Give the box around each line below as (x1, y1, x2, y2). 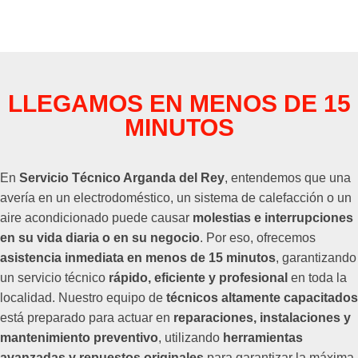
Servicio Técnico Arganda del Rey (19, 171, 225, 185)
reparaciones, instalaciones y (173, 311, 351, 325)
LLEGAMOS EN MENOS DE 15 (7, 90, 351, 117)
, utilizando (158, 331, 223, 345)
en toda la (288, 271, 347, 285)
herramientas (223, 331, 303, 345)
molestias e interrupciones (193, 211, 353, 225)
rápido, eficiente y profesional (109, 271, 288, 285)
